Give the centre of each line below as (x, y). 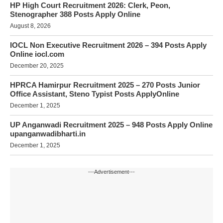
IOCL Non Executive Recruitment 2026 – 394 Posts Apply (108, 45)
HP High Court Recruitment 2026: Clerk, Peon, (90, 5)
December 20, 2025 (37, 66)
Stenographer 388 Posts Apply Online (75, 14)
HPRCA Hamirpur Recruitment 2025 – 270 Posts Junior (105, 85)
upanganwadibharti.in (48, 134)
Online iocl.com (37, 54)
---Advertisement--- (111, 172)
